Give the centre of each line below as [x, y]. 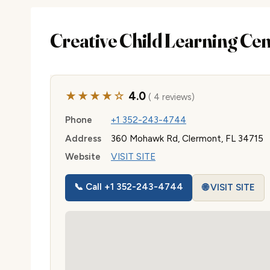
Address [83, 138]
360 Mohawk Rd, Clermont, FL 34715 [187, 138]
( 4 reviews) [170, 97]
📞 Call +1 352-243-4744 [129, 187]
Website [83, 157]
